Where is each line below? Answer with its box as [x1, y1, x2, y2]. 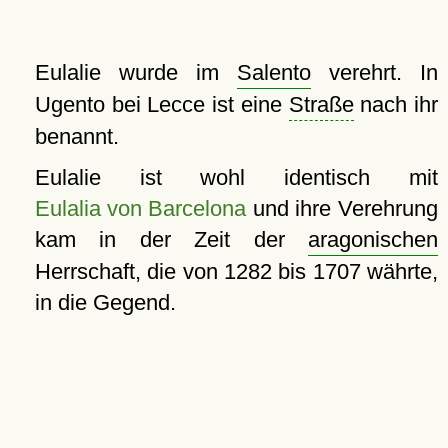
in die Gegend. [34, 290, 176, 315]
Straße [288, 92, 354, 117]
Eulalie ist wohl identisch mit [34, 165, 438, 190]
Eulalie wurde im [34, 60, 237, 85]
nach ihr [353, 92, 439, 117]
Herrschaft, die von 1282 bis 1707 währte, [34, 259, 438, 284]
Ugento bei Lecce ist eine [34, 92, 289, 117]
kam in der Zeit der [34, 227, 308, 252]
